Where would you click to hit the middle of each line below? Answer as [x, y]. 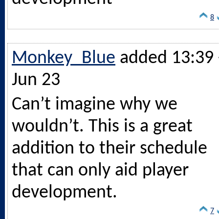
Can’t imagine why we [95, 105]
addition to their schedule [109, 149]
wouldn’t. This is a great [102, 127]
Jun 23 [36, 80]
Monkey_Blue [64, 58]
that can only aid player [100, 171]
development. [65, 193]
